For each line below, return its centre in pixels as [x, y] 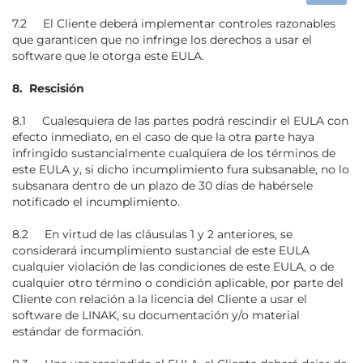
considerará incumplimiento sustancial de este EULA [161, 250]
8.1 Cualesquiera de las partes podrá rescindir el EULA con [180, 121]
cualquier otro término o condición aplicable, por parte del [178, 283]
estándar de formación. [78, 331]
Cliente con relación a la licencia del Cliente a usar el [160, 299]
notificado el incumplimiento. [96, 202]
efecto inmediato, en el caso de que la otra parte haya [163, 137]
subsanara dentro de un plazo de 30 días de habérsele [162, 186]
